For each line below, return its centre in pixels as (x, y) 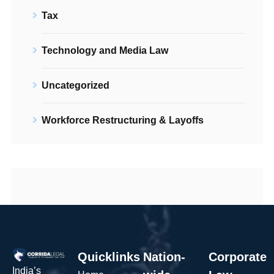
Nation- (164, 257)
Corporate (238, 257)
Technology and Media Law (105, 50)
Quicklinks (109, 257)
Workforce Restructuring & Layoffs (123, 120)
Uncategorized (76, 85)
